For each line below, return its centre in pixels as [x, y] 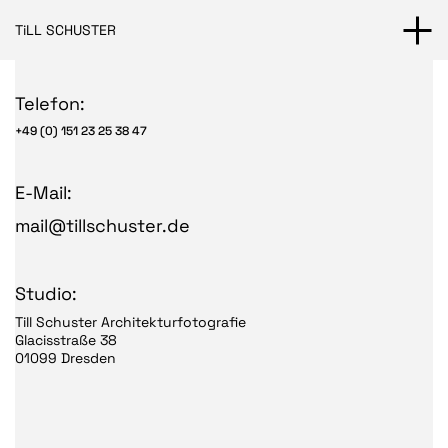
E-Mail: [43, 192]
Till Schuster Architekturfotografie [130, 321]
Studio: [46, 293]
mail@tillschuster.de [102, 225]
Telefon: [50, 103]
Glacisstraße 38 [66, 339]
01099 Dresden [65, 357]
